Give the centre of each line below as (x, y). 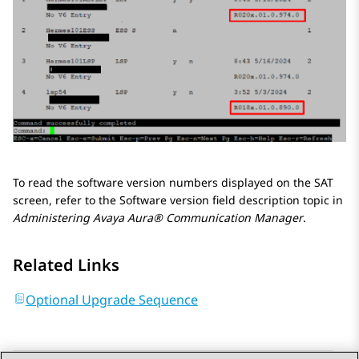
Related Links (66, 264)
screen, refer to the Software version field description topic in (178, 200)
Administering (53, 217)
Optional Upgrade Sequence (112, 299)
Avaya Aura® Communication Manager (198, 217)
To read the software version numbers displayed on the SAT (173, 182)
